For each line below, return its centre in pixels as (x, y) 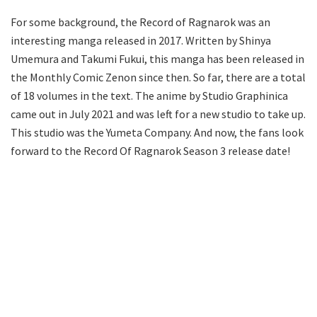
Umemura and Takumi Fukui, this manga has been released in (157, 58)
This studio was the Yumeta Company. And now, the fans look (157, 132)
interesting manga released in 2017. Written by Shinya (141, 40)
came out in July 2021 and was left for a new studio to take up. (158, 114)
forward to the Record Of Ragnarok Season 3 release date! (150, 150)
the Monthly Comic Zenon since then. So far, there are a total (158, 77)
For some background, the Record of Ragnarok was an (140, 22)
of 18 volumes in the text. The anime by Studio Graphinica (149, 95)
